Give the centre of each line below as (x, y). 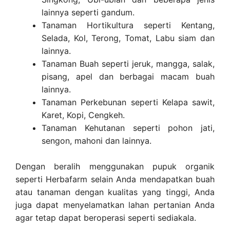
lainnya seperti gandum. (88, 12)
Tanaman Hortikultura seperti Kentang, (128, 25)
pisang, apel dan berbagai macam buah (128, 76)
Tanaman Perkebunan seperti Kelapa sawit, (128, 102)
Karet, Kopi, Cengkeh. (83, 115)
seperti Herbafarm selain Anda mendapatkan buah (115, 179)
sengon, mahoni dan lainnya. (97, 140)
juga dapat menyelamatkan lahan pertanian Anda (115, 205)
